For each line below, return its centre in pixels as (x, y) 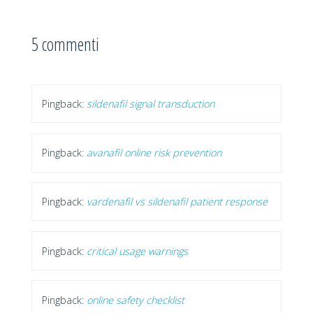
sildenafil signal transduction (151, 104)
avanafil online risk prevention (154, 153)
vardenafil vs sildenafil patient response (177, 202)
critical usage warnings (138, 251)
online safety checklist (136, 300)
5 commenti (65, 44)
